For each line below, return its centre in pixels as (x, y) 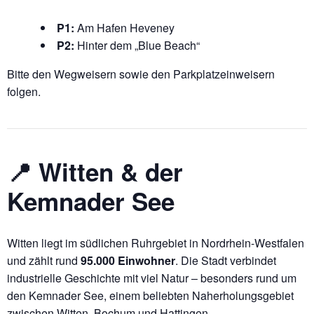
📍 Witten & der (95, 171)
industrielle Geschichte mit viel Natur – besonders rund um (152, 278)
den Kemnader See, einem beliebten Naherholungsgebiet (150, 295)
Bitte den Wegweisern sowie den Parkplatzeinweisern (141, 74)
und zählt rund (44, 260)
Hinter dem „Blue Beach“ (137, 45)
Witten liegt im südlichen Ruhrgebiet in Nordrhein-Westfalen (156, 243)
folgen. (24, 91)
